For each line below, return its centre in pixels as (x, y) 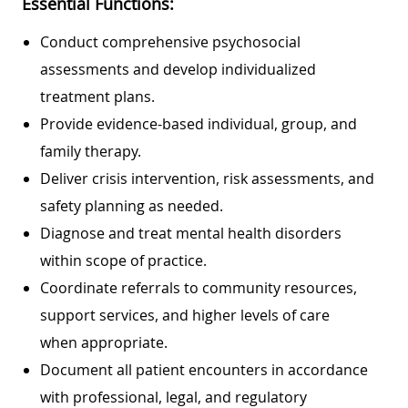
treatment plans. (99, 96)
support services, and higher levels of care (185, 315)
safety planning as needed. (133, 205)
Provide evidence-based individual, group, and (199, 123)
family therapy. (92, 151)
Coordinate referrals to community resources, (199, 287)
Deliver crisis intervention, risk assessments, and (207, 178)
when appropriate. (106, 342)
